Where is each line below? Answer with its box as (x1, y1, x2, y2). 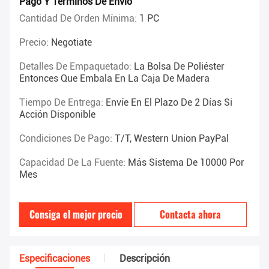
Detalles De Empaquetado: (19, 61, 134, 73)
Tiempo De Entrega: (19, 97, 106, 109)
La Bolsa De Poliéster (134, 61, 225, 73)
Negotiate (51, 37, 92, 49)
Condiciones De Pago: (19, 133, 115, 145)
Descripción (119, 253, 170, 265)
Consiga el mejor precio (29, 207, 122, 222)
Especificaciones (19, 253, 90, 265)
